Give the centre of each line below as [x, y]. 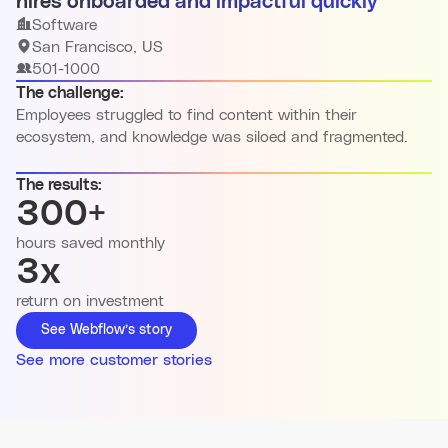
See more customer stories [114, 360]
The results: [59, 185]
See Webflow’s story [106, 330]
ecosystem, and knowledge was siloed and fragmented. [212, 137]
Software [64, 25]
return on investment [90, 301]
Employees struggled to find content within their [186, 115]
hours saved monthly [90, 243]
